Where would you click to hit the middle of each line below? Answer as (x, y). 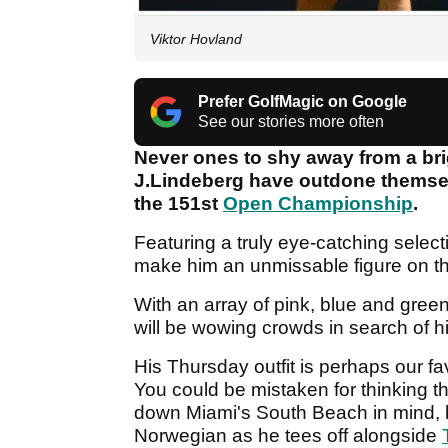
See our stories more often (291, 122)
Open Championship (318, 204)
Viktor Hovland (196, 39)
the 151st (178, 204)
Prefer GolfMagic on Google (302, 102)
